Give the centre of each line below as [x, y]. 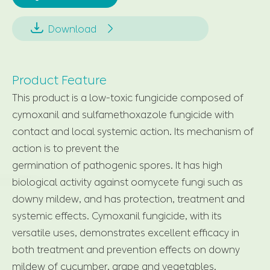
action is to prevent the [66, 148]
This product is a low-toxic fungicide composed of [128, 98]
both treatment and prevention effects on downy [126, 250]
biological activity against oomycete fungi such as [127, 182]
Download [71, 29]
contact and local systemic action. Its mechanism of [133, 131]
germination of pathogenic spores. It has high [117, 165]
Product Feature [59, 80]
